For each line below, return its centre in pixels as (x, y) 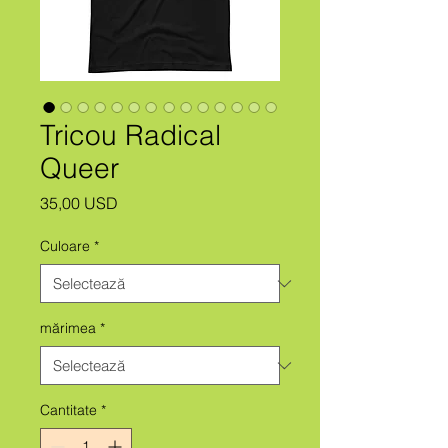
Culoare (65, 246)
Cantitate (68, 410)
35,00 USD (79, 203)
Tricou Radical (130, 135)
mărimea (68, 328)
